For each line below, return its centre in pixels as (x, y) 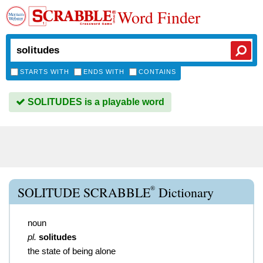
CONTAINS (157, 72)
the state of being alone (72, 251)
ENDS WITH (104, 72)
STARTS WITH (45, 72)
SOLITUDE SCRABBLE (84, 192)
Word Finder (159, 17)
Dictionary (184, 192)
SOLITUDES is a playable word (95, 102)
